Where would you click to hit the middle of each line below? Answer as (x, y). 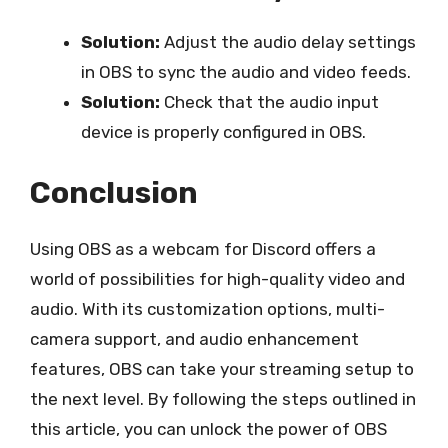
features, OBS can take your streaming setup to (222, 369)
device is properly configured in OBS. (223, 131)
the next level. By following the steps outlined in (223, 399)
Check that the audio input (269, 101)
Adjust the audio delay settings (288, 41)
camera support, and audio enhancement (194, 339)
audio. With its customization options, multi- (207, 309)
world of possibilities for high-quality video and (217, 279)
